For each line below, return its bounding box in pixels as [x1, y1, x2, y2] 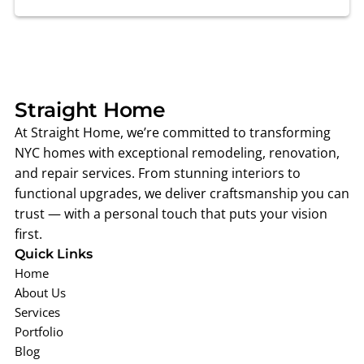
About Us [15, 284, 66, 301]
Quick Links [15, 245, 93, 262]
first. [15, 225, 42, 243]
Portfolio [15, 323, 63, 340]
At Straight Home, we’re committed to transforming [15, 123, 331, 141]
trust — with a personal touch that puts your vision [15, 205, 327, 223]
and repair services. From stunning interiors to [15, 164, 301, 182]
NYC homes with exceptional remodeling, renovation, [15, 144, 340, 162]
